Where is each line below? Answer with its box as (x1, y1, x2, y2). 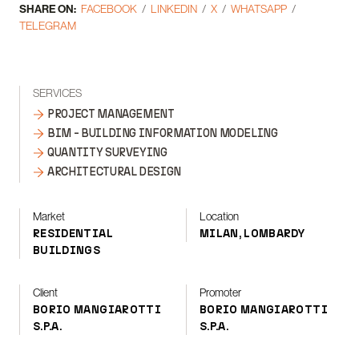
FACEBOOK (81, 2, 137, 16)
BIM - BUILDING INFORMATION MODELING (47, 127, 278, 140)
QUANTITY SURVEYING (47, 146, 167, 159)
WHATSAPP (231, 2, 287, 16)
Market (33, 209, 65, 224)
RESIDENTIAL (33, 227, 113, 240)
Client (33, 285, 58, 300)
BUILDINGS (33, 244, 101, 257)
